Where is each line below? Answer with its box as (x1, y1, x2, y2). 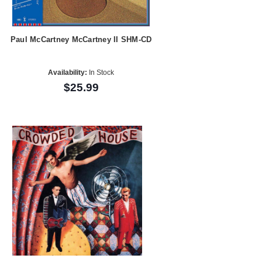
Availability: (48, 68, 88, 77)
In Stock (87, 68, 115, 77)
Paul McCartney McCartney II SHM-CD (10, 35, 152, 44)
